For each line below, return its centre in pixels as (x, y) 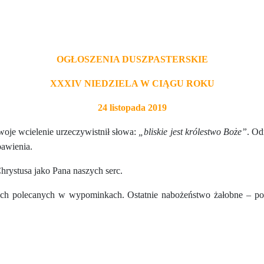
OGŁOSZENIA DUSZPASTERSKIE (132, 60)
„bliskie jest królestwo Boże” (193, 132)
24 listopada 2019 (132, 108)
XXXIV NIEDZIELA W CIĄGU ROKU (132, 84)
